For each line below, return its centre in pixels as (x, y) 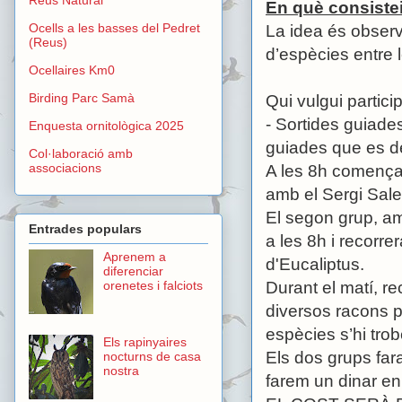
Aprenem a (134, 257)
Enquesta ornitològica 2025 (106, 125)
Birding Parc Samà (82, 97)
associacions (65, 167)
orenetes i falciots (153, 286)
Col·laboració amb (81, 153)
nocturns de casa (152, 357)
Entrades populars (85, 229)
